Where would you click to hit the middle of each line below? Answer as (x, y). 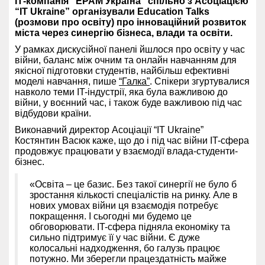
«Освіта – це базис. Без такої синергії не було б (133, 184)
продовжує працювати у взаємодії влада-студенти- (126, 151)
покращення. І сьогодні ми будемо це (111, 216)
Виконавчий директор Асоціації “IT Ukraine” (109, 130)
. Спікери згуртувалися (200, 81)
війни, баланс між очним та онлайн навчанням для (126, 60)
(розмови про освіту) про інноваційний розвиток (130, 22)
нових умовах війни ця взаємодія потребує (124, 205)
